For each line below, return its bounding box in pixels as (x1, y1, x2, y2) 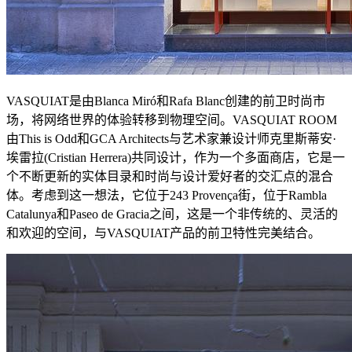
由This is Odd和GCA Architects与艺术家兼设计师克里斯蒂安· (6, 131, 336, 145)
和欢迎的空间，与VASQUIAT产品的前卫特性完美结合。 (6, 225, 321, 240)
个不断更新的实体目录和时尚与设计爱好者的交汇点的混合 (6, 169, 333, 183)
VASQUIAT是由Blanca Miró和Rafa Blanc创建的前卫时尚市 (6, 93, 325, 108)
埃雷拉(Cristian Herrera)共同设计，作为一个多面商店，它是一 (6, 150, 345, 164)
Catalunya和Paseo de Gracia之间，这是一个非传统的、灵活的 (6, 207, 338, 221)
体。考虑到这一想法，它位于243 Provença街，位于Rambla (6, 188, 327, 202)
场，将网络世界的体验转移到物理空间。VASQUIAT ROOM (6, 112, 337, 126)
